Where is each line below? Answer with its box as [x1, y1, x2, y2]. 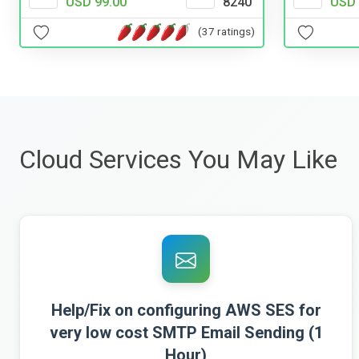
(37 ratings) [198, 25, 255, 38]
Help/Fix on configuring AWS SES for [50, 300, 321, 320]
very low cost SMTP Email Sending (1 [49, 322, 323, 342]
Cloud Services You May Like [19, 143, 337, 175]
